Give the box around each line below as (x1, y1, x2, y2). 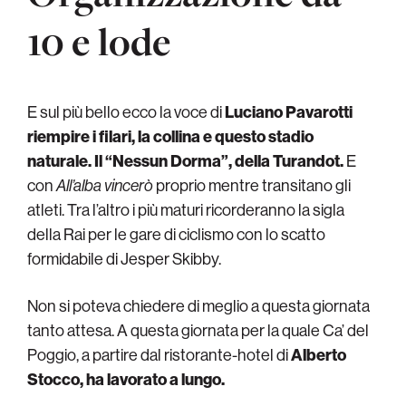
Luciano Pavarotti (225, 101, 353, 123)
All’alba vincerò (56, 175, 153, 197)
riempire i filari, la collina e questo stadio (27, 126, 314, 148)
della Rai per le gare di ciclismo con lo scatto (27, 224, 325, 246)
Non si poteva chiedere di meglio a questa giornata (27, 295, 370, 317)
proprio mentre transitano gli (153, 175, 351, 197)
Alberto (291, 344, 346, 366)
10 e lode (27, 14, 171, 68)
